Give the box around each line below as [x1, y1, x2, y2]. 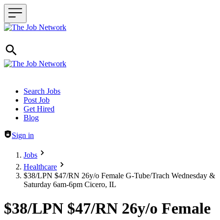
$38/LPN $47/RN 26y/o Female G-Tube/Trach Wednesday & [24, 171, 215, 180]
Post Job [24, 96, 50, 104]
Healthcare [24, 163, 57, 171]
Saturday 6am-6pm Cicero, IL [24, 180, 116, 189]
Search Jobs [24, 87, 60, 95]
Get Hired [24, 105, 55, 113]
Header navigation [3, 86, 60, 95]
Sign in [12, 131, 34, 139]
